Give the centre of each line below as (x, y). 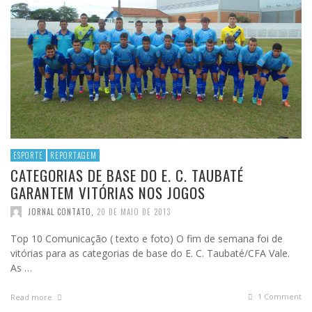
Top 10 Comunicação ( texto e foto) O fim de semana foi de (147, 238)
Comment (282, 296)
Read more (32, 297)
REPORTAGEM (73, 155)
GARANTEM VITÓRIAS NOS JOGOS (108, 192)
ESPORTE (28, 155)
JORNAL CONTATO (60, 211)
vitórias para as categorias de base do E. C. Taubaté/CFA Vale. (150, 253)
